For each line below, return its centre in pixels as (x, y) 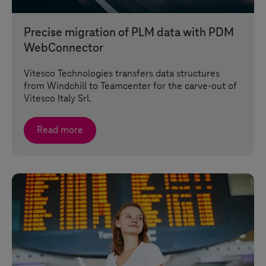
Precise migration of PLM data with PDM (129, 33)
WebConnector (64, 48)
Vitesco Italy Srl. (58, 99)
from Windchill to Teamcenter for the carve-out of (130, 86)
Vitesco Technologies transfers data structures (122, 74)
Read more (60, 130)
